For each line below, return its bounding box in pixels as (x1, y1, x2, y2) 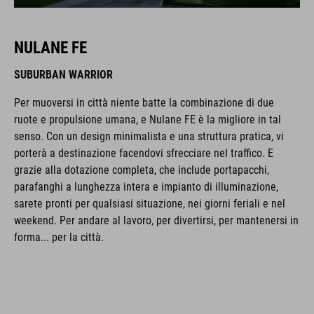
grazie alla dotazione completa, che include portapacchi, (14, 163, 269, 177)
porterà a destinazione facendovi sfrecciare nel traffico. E (14, 146, 273, 160)
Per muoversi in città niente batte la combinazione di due (14, 96, 274, 109)
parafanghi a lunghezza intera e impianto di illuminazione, (14, 180, 278, 193)
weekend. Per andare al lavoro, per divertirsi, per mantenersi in (14, 214, 299, 227)
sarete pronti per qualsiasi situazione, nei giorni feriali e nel (14, 197, 285, 210)
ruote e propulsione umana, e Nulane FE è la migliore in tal (14, 113, 281, 126)
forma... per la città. (14, 231, 104, 244)
